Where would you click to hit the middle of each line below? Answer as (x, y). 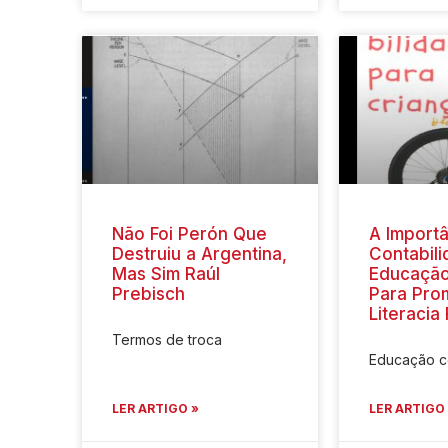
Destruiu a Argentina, (199, 254)
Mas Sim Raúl (166, 274)
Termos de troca (167, 340)
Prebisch (148, 294)
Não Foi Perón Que (189, 234)
